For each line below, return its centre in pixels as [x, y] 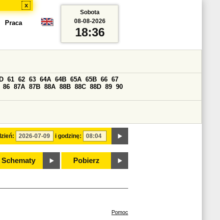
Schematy [18, 161]
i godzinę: [68, 136]
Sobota [90, 12]
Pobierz [86, 161]
